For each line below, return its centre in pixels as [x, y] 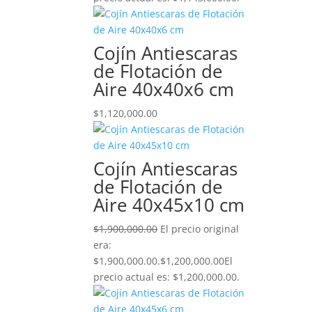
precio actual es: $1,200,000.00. [167, 277]
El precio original [200, 229]
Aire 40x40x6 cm [164, 89]
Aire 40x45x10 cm [169, 205]
